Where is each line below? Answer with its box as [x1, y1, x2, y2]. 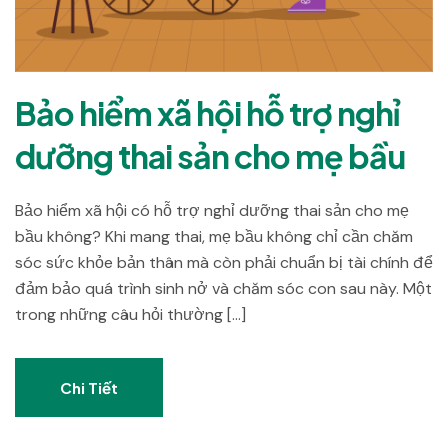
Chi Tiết [60, 378, 118, 397]
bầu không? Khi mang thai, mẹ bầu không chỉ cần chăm [15, 226, 413, 247]
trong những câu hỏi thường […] [15, 304, 246, 325]
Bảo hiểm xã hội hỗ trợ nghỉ [15, 93, 399, 133]
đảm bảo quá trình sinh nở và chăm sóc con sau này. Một [15, 278, 432, 299]
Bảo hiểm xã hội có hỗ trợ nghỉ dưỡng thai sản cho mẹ [15, 200, 409, 221]
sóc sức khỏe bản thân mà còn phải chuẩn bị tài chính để [15, 252, 433, 273]
